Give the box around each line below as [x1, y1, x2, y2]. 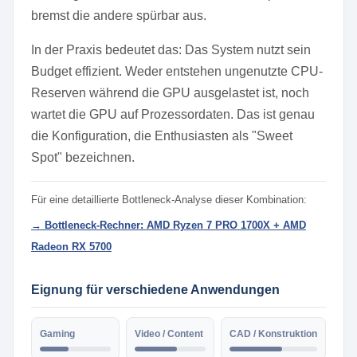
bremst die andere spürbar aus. [31, 9, 206, 22]
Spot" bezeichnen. [31, 151, 135, 164]
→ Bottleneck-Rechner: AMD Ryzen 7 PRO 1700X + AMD [31, 219, 306, 231]
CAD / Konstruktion [229, 328, 317, 339]
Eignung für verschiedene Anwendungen [31, 283, 280, 296]
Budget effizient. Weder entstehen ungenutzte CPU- [31, 65, 323, 78]
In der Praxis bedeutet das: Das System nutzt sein [31, 43, 311, 57]
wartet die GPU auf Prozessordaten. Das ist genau [31, 108, 315, 121]
